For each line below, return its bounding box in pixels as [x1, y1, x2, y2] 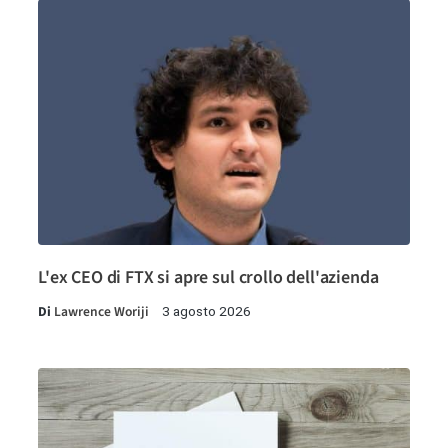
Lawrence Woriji [54, 301, 149, 321]
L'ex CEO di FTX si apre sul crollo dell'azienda [38, 264, 379, 290]
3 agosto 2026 [162, 302, 251, 319]
